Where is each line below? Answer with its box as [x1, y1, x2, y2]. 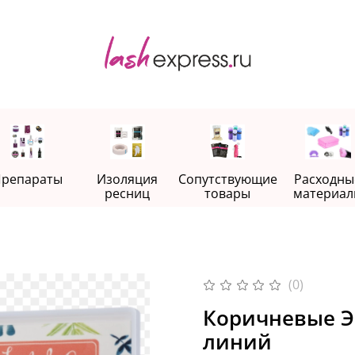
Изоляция [97, 170, 158, 188]
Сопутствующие [177, 170, 277, 188]
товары [204, 184, 251, 202]
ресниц [105, 184, 151, 202]
